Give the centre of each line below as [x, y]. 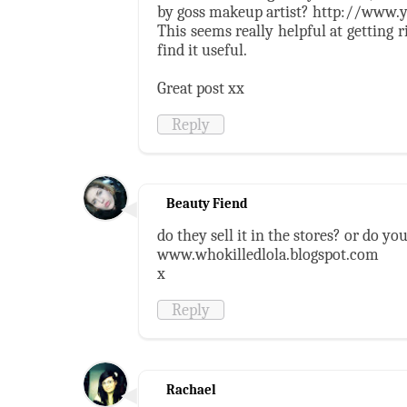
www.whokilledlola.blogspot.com [268, 255]
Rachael [191, 390]
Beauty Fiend [207, 204]
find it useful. [202, 50]
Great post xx [201, 88]
